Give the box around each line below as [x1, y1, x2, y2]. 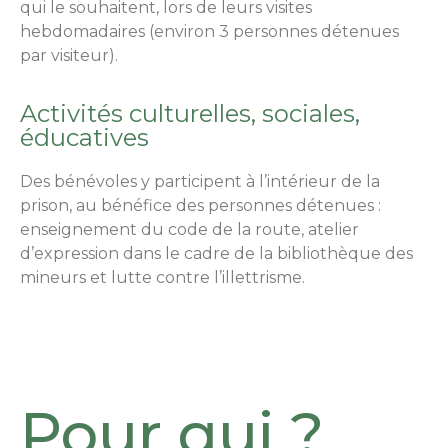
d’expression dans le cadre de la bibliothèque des [20, 244, 413, 264]
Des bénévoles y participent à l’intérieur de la [20, 172, 380, 192]
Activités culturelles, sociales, [20, 99, 360, 129]
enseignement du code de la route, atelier [20, 220, 359, 240]
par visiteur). [20, 45, 118, 65]
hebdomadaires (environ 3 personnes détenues [20, 21, 399, 41]
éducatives [20, 123, 149, 153]
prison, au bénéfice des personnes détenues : [20, 196, 381, 216]
